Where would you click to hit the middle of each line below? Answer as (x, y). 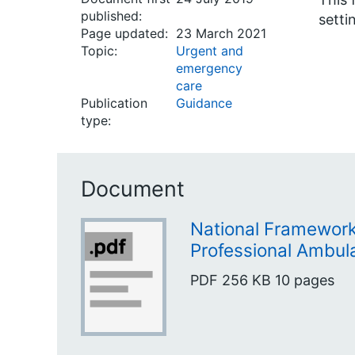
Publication (114, 103)
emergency (209, 68)
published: (111, 16)
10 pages (305, 280)
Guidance (204, 103)
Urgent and (210, 51)
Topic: (99, 51)
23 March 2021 (221, 33)
